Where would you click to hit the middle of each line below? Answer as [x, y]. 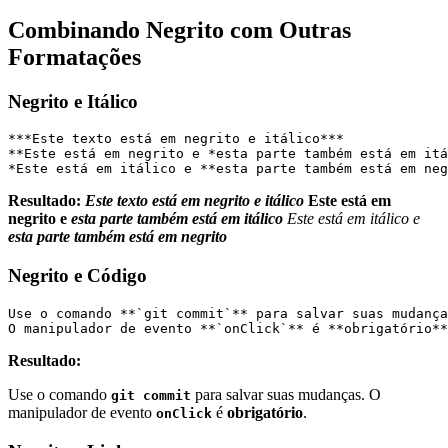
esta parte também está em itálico [177, 219]
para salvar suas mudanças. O [286, 394]
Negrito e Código [77, 276]
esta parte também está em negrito [117, 237]
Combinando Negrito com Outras [179, 29]
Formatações [74, 56]
